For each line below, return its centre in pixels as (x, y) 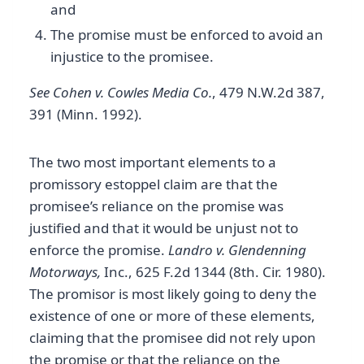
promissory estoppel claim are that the (154, 184)
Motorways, (65, 272)
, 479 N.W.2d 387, (269, 93)
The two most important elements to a (153, 162)
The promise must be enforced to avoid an (186, 35)
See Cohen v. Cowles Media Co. (121, 93)
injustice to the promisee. (132, 57)
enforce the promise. (99, 250)
